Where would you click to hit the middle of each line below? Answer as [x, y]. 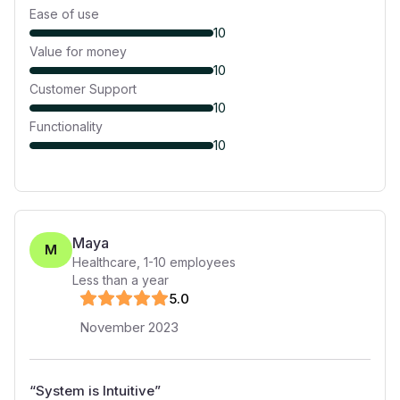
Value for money [78, 51]
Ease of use [64, 14]
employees [201, 262]
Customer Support [83, 89]
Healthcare [104, 262]
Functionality [66, 126]
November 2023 [129, 327]
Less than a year [121, 280]
